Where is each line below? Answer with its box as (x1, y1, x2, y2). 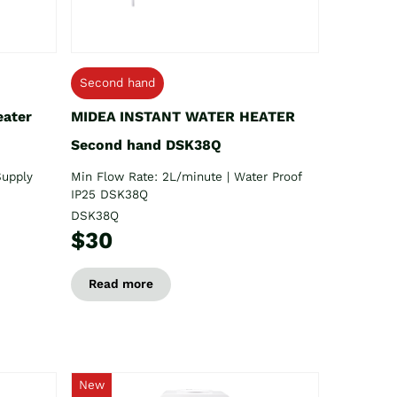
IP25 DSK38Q (71, 186, 148, 202)
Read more (89, 276, 153, 292)
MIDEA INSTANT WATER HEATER (71, 107, 295, 125)
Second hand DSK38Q (71, 136, 222, 153)
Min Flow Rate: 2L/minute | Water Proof (71, 168, 301, 184)
